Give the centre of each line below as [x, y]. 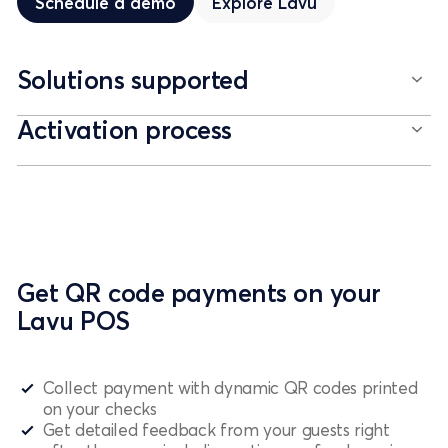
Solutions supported [133, 79]
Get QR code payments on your [199, 292]
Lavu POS [73, 320]
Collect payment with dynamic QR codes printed [230, 388]
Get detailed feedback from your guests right [216, 430]
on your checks [99, 409]
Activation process [124, 130]
